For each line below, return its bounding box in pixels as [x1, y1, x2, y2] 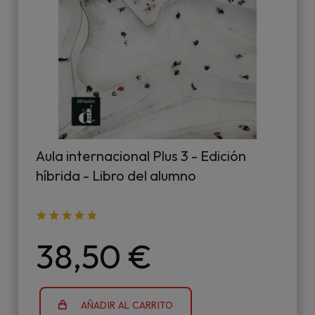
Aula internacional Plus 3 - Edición [36, 147, 246, 165]
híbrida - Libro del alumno [36, 167, 196, 184]
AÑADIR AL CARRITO [80, 299, 174, 311]
